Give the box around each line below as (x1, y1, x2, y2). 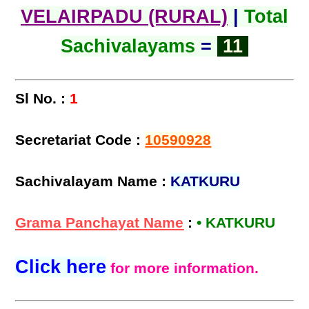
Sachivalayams (61, 36, 195, 57)
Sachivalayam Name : (15, 173, 171, 190)
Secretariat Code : (15, 132, 146, 149)
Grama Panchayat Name (15, 215, 184, 232)
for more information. (110, 260, 259, 277)
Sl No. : (15, 90, 66, 108)
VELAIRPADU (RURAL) (21, 6, 228, 28)
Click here (15, 257, 107, 278)
